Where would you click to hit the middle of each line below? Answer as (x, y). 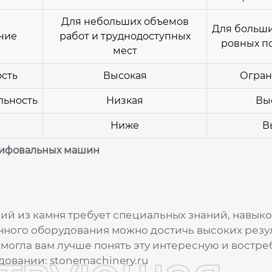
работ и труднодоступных (125, 36)
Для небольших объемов (125, 21)
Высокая (125, 75)
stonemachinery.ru (99, 260)
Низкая (125, 100)
